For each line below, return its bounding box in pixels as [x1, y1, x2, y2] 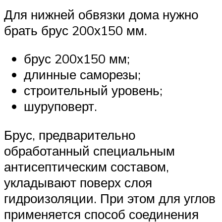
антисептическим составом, [4, 159, 169, 175]
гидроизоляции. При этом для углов [4, 190, 216, 207]
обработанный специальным [4, 143, 175, 159]
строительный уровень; [24, 82, 163, 99]
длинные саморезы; [24, 66, 141, 83]
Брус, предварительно [4, 127, 135, 143]
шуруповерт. [24, 98, 97, 114]
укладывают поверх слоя [4, 174, 152, 191]
